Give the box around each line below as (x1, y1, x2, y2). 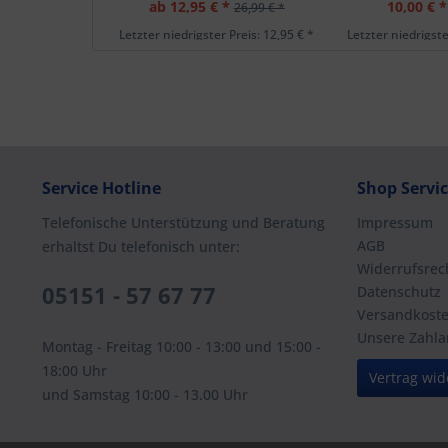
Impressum (357, 213, 433, 232)
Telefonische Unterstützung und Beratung (42, 213, 325, 232)
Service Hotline (42, 177, 161, 199)
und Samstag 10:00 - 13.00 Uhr (42, 385, 248, 404)
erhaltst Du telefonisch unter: (42, 237, 240, 256)
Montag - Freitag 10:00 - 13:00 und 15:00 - (42, 337, 321, 356)
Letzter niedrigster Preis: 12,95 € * (119, 26, 315, 43)
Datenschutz (357, 282, 441, 301)
